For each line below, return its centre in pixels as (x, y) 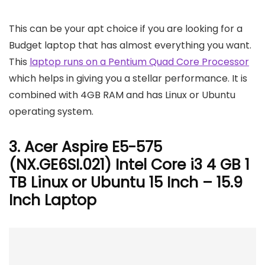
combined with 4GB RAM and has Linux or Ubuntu (122, 95)
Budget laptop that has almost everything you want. (130, 45)
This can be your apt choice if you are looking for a (126, 28)
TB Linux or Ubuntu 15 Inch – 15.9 (126, 182)
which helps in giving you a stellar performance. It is (128, 78)
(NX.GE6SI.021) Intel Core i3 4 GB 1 (129, 164)
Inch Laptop (53, 200)
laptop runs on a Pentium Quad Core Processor (139, 62)
